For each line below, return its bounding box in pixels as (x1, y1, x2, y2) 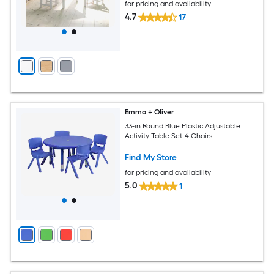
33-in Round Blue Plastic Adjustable (125, 121, 241, 130)
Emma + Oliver (125, 108, 175, 116)
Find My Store (125, 152, 177, 163)
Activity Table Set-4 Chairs (125, 131, 213, 140)
